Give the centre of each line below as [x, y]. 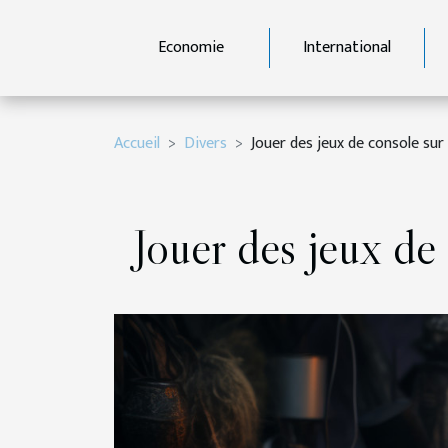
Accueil [137, 143]
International [346, 47]
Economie [191, 47]
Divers [205, 143]
